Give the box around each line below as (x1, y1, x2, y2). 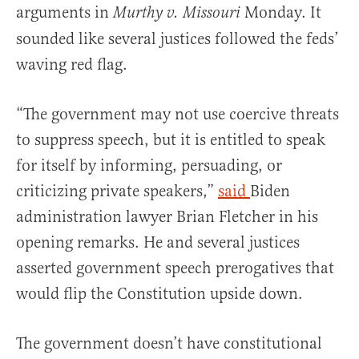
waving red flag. (16, 54, 127, 75)
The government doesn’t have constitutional (16, 333, 322, 353)
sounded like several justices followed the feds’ (16, 29, 339, 49)
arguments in (16, 2, 113, 22)
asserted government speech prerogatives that (16, 258, 334, 278)
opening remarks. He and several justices (16, 232, 300, 252)
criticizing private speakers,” (16, 181, 218, 201)
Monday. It (240, 2, 321, 22)
